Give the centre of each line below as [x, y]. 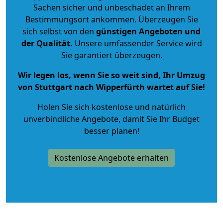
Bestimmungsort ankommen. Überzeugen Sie [111, 19]
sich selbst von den [58, 31]
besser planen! [111, 131]
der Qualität [46, 43]
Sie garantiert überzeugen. [111, 55]
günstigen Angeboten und [147, 31]
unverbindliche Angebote [71, 119]
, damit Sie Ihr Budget [159, 119]
